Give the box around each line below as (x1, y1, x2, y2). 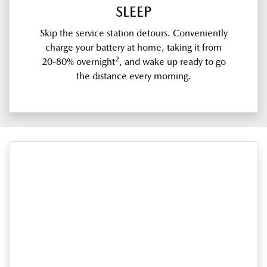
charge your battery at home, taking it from (45, 42, 222, 54)
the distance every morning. (76, 70, 191, 82)
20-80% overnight (41, 56, 115, 68)
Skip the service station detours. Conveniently (39, 27, 228, 39)
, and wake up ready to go (119, 56, 226, 68)
